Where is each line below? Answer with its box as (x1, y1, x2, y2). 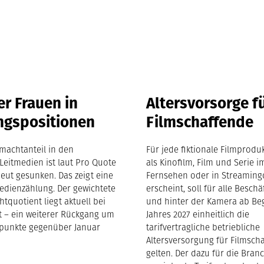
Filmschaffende (146, 110, 254, 133)
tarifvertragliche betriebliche (146, 220, 260, 233)
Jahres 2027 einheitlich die (146, 207, 250, 220)
